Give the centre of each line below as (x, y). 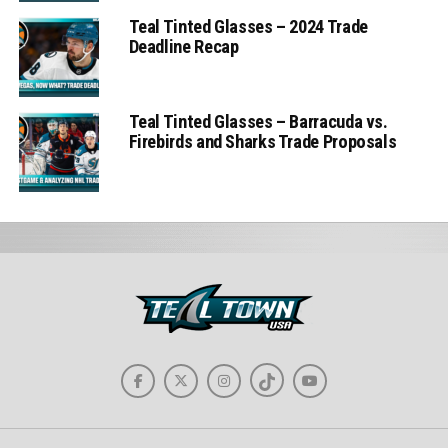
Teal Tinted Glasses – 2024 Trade (248, 26)
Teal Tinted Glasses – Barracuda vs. (258, 121)
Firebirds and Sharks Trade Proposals (262, 141)
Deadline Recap (183, 46)
